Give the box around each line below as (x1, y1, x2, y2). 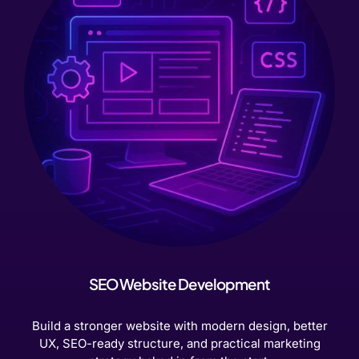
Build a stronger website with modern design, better (31, 318, 328, 334)
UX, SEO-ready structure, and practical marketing (38, 336, 321, 352)
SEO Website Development (89, 275, 270, 294)
